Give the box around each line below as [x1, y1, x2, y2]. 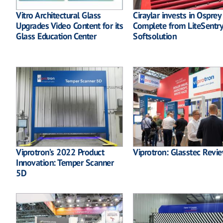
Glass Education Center [16, 30, 96, 42]
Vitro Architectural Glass [16, 9, 101, 21]
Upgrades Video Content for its [16, 19, 123, 31]
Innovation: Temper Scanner [16, 157, 113, 169]
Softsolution [133, 30, 176, 42]
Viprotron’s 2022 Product [16, 146, 104, 158]
